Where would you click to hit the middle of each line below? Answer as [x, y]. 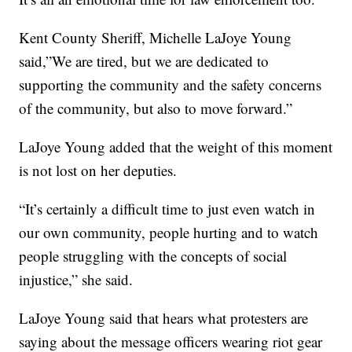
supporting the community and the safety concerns [170, 85]
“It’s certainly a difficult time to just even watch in [167, 209]
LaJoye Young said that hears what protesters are [164, 318]
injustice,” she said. [76, 280]
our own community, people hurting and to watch [169, 233]
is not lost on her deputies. [98, 170]
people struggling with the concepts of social [153, 256]
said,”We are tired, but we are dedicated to [144, 61]
